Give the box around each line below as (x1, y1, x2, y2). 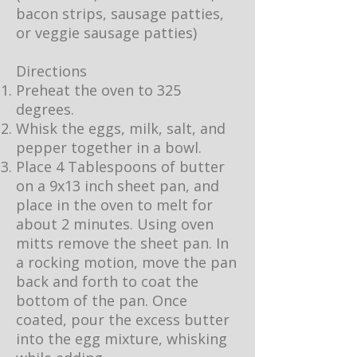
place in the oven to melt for (16, 195, 213, 214)
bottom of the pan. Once (16, 291, 187, 310)
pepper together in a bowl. (16, 138, 202, 157)
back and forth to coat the (16, 272, 198, 291)
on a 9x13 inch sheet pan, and (16, 176, 219, 195)
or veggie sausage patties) (16, 23, 197, 42)
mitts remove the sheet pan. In (16, 233, 229, 253)
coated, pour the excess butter (16, 310, 229, 329)
